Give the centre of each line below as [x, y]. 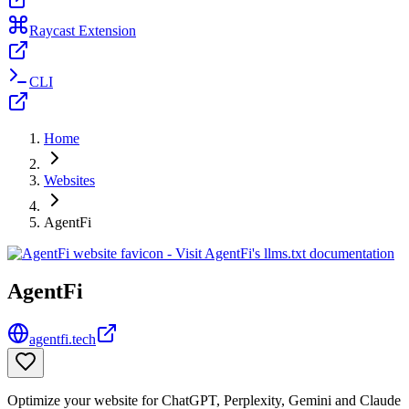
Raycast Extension [83, 30]
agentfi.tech [63, 340]
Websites [69, 180]
